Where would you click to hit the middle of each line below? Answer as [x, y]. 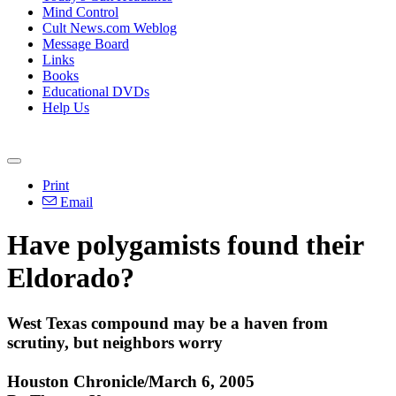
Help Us [66, 107]
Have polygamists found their [185, 245]
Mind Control [80, 12]
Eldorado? [71, 278]
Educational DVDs [96, 91]
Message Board [86, 44]
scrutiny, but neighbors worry [115, 342]
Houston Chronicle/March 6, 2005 [131, 381]
